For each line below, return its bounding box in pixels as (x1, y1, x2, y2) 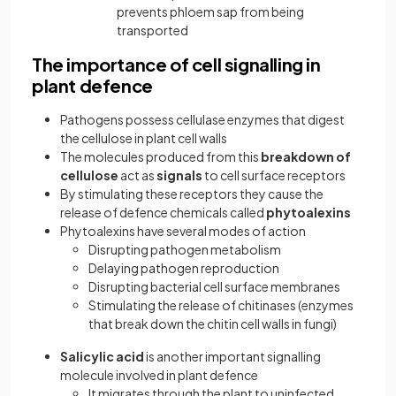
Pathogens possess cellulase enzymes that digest (60, 111, 345, 127)
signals (156, 167, 202, 183)
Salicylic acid (60, 348, 144, 364)
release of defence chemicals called (60, 204, 266, 220)
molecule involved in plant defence (60, 367, 258, 383)
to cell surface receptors (202, 167, 346, 183)
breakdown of (261, 148, 351, 164)
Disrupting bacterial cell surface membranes (88, 278, 340, 294)
